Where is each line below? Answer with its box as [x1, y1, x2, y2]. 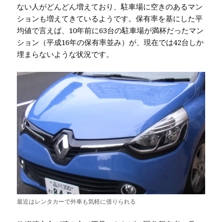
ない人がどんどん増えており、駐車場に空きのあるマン [17, 1, 203, 12]
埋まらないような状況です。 [17, 49, 114, 59]
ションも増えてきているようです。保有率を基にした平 [17, 13, 203, 24]
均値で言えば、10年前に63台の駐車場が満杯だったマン [17, 25, 204, 36]
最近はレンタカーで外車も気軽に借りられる [17, 197, 136, 206]
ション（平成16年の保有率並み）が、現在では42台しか [17, 37, 204, 48]
